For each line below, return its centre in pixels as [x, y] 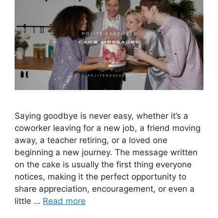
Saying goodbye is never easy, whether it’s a [101, 116]
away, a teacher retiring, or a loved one [91, 140]
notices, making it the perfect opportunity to [100, 177]
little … [29, 201]
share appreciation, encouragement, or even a [105, 189]
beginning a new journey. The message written [106, 153]
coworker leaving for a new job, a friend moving [108, 128]
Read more [64, 201]
